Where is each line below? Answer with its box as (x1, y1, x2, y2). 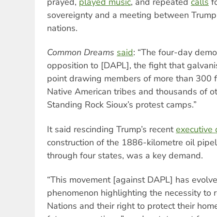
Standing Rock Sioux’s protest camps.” (47, 99, 197, 111)
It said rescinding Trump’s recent (47, 123, 176, 135)
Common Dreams (47, 46, 114, 59)
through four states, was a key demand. (47, 149, 203, 161)
